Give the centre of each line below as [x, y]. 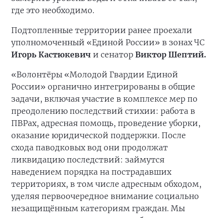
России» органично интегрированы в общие [103, 87]
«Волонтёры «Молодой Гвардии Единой [95, 75]
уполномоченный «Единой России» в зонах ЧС [108, 43]
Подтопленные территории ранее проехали [102, 30]
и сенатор [113, 55]
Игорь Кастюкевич [51, 55]
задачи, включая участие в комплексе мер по [104, 99]
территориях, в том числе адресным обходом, [106, 184]
